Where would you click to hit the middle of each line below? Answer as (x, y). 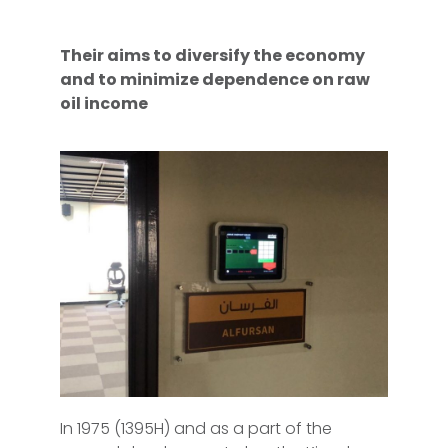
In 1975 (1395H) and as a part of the (196, 428)
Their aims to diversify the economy (212, 55)
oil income (104, 103)
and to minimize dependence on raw (215, 79)
